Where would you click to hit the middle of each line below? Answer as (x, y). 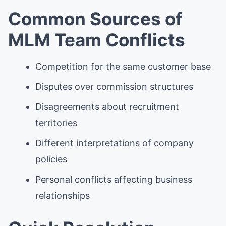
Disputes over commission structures (114, 86)
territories (56, 123)
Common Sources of (95, 18)
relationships (63, 195)
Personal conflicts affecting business (114, 179)
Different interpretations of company (115, 143)
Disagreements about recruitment (107, 106)
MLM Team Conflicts (97, 40)
